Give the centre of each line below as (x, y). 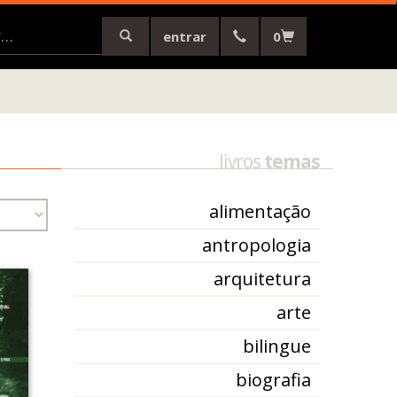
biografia (273, 380)
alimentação (260, 211)
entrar (185, 36)
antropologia (257, 245)
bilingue (277, 346)
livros (241, 161)
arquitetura (262, 279)
